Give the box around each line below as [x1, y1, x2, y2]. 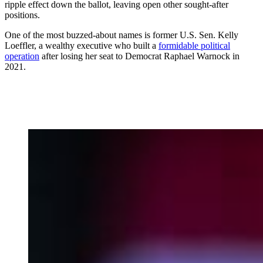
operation [5, 50, 39, 61]
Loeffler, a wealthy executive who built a [5, 40, 159, 50]
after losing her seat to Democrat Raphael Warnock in [39, 50, 240, 61]
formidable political [159, 40, 230, 50]
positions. [5, 9, 40, 20]
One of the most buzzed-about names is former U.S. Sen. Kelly [5, 29, 238, 40]
